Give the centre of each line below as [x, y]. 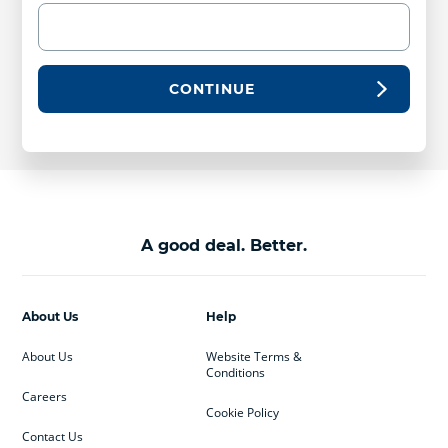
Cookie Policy [242, 412]
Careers [45, 396]
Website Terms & [253, 356]
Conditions [235, 372]
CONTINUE [212, 88]
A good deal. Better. [224, 245]
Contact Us [53, 436]
